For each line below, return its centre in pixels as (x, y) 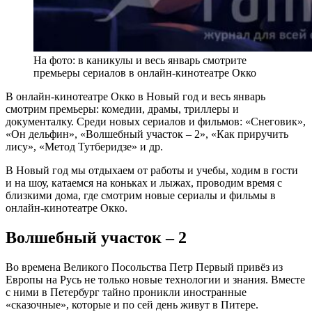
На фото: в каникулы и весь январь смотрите (140, 60)
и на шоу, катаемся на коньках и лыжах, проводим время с (144, 182)
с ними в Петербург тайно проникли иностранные (126, 292)
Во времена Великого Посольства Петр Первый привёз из (144, 267)
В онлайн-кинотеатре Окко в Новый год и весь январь (135, 96)
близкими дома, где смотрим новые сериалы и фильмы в (141, 195)
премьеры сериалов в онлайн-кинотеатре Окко (145, 72)
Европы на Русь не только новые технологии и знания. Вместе (155, 279)
